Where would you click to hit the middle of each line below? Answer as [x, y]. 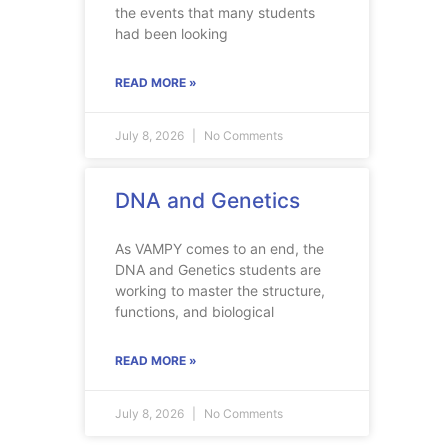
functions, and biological [194, 312]
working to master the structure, [220, 291]
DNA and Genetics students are [218, 270]
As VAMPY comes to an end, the [219, 249]
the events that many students [215, 13]
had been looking [171, 34]
